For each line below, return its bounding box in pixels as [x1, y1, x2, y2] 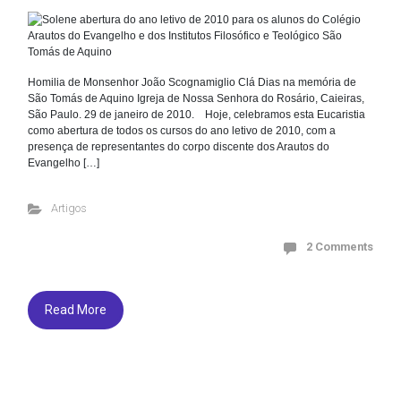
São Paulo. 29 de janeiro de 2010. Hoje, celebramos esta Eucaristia [28, 108, 365, 122]
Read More [45, 303, 107, 318]
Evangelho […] [28, 157, 99, 170]
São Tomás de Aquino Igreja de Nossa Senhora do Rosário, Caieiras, [28, 92, 364, 106]
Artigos [50, 201, 87, 216]
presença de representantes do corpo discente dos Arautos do [28, 141, 329, 154]
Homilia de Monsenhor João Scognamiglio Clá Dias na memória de [28, 76, 356, 90]
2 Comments [306, 240, 373, 254]
